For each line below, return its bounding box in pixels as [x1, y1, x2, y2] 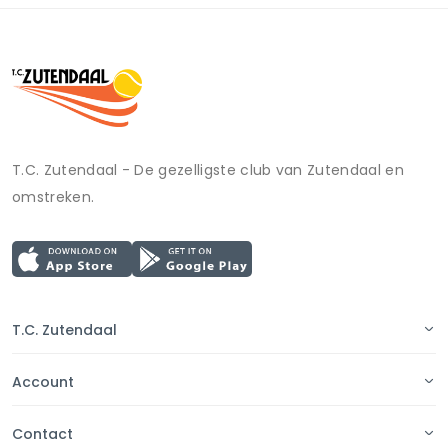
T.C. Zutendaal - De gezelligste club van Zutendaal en [12, 159, 404, 180]
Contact [12, 423, 73, 444]
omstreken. [12, 186, 95, 207]
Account [12, 371, 74, 392]
